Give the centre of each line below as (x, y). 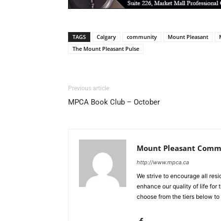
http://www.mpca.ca (163, 163)
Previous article (89, 89)
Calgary (106, 37)
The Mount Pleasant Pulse (106, 49)
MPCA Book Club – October (114, 102)
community (142, 37)
